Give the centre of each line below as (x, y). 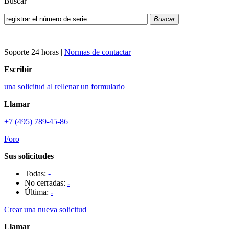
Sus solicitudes (29, 156)
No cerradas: (46, 183)
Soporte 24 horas (31, 52)
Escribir (18, 69)
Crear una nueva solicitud (45, 209)
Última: (38, 192)
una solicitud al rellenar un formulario (64, 87)
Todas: (36, 174)
